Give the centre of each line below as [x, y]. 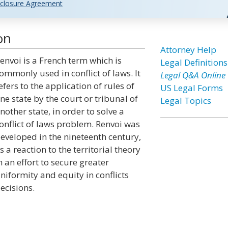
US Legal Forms [191, 88]
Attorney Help [188, 50]
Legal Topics [186, 101]
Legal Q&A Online [193, 75]
